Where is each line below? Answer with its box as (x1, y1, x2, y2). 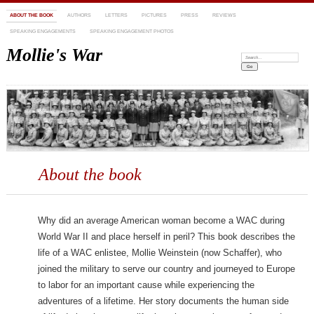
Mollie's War (6, 45, 102, 65)
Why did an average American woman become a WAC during (38, 215, 285, 226)
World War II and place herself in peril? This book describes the (38, 231, 296, 243)
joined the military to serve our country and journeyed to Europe (38, 264, 296, 275)
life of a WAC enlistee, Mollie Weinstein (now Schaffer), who (38, 247, 282, 259)
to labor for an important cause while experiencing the (38, 280, 255, 291)
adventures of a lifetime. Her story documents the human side (38, 296, 289, 307)
